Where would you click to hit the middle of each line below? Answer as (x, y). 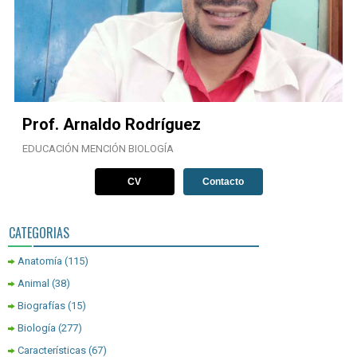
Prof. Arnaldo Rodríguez (112, 125)
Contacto (223, 182)
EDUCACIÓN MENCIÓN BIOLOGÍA (98, 149)
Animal (33, 284)
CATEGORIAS (39, 233)
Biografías (41, 306)
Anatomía (40, 261)
